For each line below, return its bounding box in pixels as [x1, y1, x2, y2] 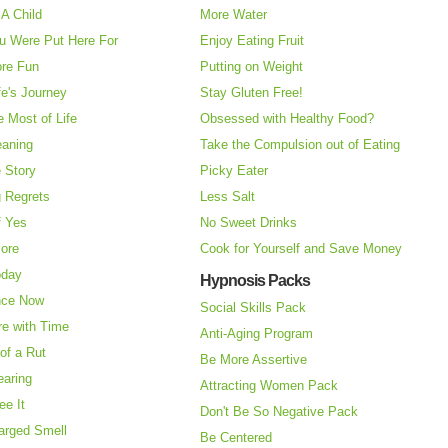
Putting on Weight [200, 59, 303, 75]
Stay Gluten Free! [200, 85, 303, 101]
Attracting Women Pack [200, 378, 338, 394]
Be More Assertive [200, 352, 307, 368]
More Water [200, 7, 267, 23]
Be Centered [200, 430, 272, 446]
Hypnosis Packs [200, 272, 310, 290]
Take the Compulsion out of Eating [200, 137, 400, 153]
